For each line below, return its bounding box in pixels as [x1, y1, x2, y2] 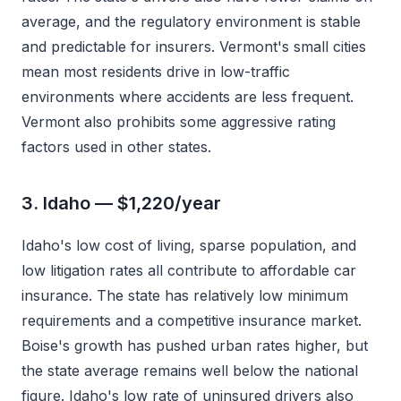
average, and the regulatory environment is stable [21, 13, 361, 30]
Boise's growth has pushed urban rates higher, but [21, 337, 368, 354]
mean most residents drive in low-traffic [21, 63, 290, 81]
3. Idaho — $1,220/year [21, 192, 221, 214]
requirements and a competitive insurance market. [21, 311, 362, 329]
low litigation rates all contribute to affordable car [21, 261, 356, 279]
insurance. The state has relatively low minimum [21, 286, 348, 304]
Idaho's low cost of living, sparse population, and [21, 236, 356, 254]
